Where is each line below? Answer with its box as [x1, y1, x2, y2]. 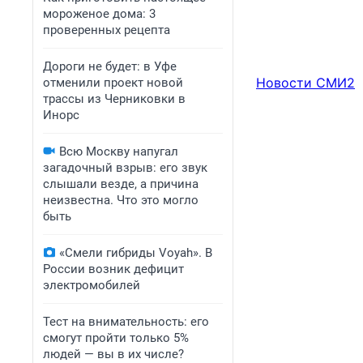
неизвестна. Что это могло [43, 193, 199, 207]
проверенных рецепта [43, 23, 170, 37]
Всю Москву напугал [59, 144, 178, 159]
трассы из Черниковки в [43, 92, 186, 106]
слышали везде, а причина [43, 177, 199, 191]
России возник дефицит [43, 262, 184, 276]
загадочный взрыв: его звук [43, 160, 207, 175]
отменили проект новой [43, 75, 183, 90]
